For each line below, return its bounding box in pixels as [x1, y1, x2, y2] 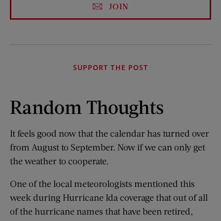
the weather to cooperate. [10, 155, 109, 167]
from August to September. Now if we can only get [10, 142, 205, 153]
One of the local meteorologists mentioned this [10, 178, 195, 189]
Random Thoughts [10, 95, 164, 118]
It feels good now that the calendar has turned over [10, 128, 209, 139]
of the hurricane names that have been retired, [10, 206, 193, 217]
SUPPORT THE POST [73, 62, 148, 72]
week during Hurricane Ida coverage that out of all [10, 192, 208, 203]
